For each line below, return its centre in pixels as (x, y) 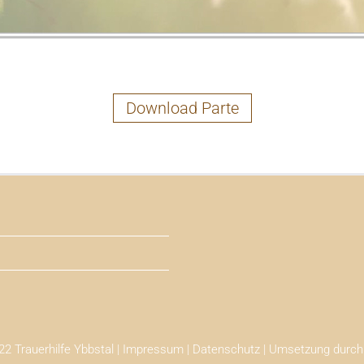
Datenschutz (226, 349)
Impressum (153, 349)
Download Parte (182, 108)
